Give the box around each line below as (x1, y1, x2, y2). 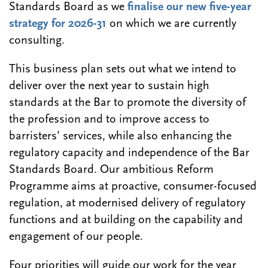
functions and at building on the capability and (9, 214, 243, 227)
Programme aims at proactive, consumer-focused (9, 181, 257, 193)
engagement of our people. (9, 231, 143, 243)
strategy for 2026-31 (9, 18, 106, 31)
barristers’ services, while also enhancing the (9, 130, 232, 143)
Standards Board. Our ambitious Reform (9, 164, 214, 176)
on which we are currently (106, 18, 236, 31)
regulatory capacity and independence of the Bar (9, 147, 249, 160)
